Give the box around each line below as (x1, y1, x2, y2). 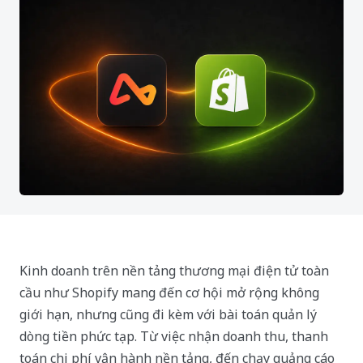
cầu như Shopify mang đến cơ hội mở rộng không (19, 283, 319, 301)
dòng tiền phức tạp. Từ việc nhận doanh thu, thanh (19, 327, 328, 345)
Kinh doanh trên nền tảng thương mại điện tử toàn (19, 261, 329, 280)
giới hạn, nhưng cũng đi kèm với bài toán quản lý (19, 305, 317, 323)
